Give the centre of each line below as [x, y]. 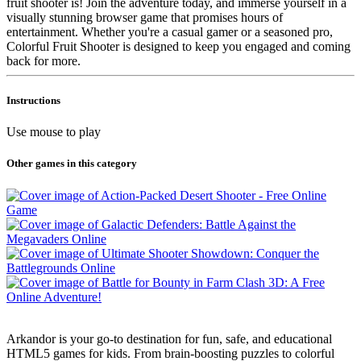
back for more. [44, 60]
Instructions [33, 101]
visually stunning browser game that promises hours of [145, 17]
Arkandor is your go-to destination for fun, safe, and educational [169, 338]
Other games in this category [72, 164]
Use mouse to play [54, 132]
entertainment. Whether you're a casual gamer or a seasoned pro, [170, 31]
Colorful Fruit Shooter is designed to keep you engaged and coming [178, 46]
